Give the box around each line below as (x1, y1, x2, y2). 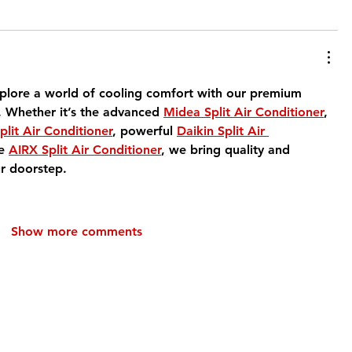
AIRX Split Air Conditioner (9, 142, 161, 157)
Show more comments (10, 224, 142, 239)
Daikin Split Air (177, 123, 269, 138)
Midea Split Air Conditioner (163, 104, 324, 119)
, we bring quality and (161, 142, 294, 157)
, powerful (112, 123, 177, 138)
